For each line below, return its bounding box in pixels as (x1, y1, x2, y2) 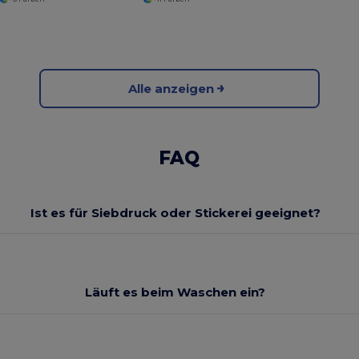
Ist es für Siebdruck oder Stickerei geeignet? (30, 204, 321, 220)
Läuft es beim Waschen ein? (85, 284, 266, 301)
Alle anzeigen (128, 80, 215, 96)
